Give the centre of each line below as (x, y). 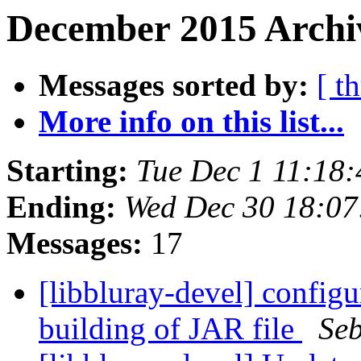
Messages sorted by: (174, 85)
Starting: (67, 171)
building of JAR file (170, 329)
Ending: (61, 207)
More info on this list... (191, 122)
